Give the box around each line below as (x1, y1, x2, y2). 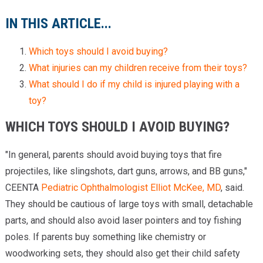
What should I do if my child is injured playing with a (28, 79, 240, 90)
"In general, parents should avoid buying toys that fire (5, 149, 222, 160)
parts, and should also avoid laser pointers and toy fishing (5, 215, 241, 226)
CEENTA (5, 182, 41, 193)
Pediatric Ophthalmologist (41, 182, 148, 193)
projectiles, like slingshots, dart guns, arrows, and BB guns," (5, 166, 247, 177)
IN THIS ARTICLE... (5, 15, 112, 32)
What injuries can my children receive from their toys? (28, 62, 247, 73)
